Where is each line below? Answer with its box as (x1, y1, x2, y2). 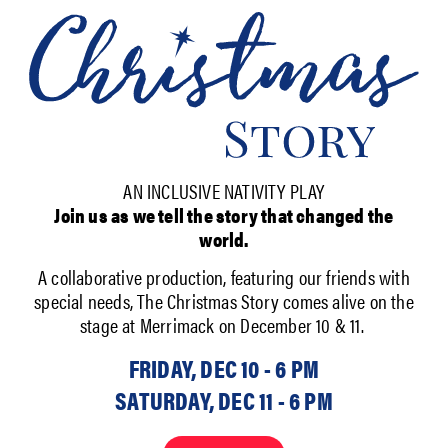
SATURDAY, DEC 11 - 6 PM (115, 382, 333, 417)
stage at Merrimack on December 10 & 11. (80, 310, 368, 340)
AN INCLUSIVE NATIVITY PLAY (123, 175, 325, 205)
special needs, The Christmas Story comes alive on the (34, 286, 414, 316)
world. (199, 223, 249, 253)
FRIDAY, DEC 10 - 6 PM (128, 350, 320, 385)
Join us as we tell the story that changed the (54, 199, 394, 229)
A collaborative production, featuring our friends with (38, 262, 410, 292)
